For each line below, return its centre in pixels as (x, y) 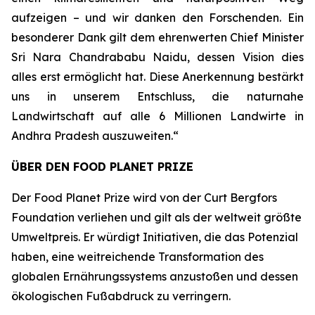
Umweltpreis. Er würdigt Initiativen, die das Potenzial (155, 237)
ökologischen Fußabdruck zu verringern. (121, 296)
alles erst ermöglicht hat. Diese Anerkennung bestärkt (157, 77)
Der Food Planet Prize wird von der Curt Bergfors (144, 198)
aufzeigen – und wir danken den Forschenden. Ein (157, 18)
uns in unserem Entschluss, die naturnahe (157, 96)
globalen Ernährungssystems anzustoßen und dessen (155, 276)
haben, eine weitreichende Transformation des (137, 257)
